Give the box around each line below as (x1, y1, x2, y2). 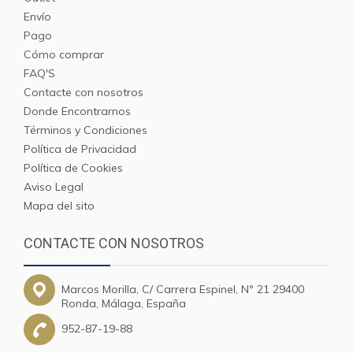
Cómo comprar (24, 47, 104, 61)
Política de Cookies (24, 161, 123, 175)
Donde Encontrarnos (24, 104, 131, 118)
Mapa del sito (24, 199, 95, 213)
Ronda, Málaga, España (61, 296, 186, 310)
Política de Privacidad (24, 142, 136, 156)
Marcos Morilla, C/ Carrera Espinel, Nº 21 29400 (61, 282, 304, 296)
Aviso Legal (24, 180, 84, 194)
